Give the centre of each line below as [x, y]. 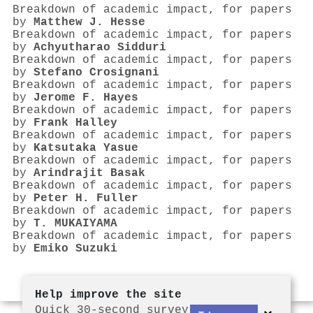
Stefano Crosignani [96, 73]
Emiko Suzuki [75, 249]
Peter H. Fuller [86, 199]
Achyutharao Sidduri [100, 48]
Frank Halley [75, 123]
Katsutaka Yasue [86, 148]
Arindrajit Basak [89, 174]
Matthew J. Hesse [89, 23]
